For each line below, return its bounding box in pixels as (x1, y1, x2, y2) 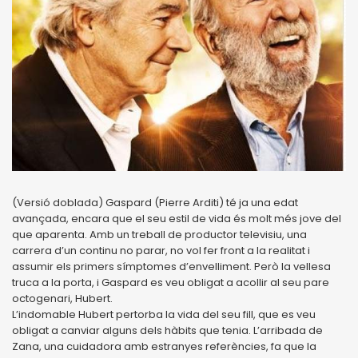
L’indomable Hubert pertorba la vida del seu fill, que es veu (12, 306, 316, 322)
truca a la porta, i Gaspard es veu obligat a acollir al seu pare (12, 274, 329, 290)
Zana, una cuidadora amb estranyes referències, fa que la (12, 338, 316, 354)
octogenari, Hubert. (12, 290, 113, 306)
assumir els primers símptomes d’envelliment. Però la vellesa (12, 258, 331, 274)
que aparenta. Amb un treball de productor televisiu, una (12, 226, 307, 242)
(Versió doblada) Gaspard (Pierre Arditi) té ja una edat (12, 194, 298, 210)
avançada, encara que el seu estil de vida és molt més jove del (12, 210, 341, 226)
